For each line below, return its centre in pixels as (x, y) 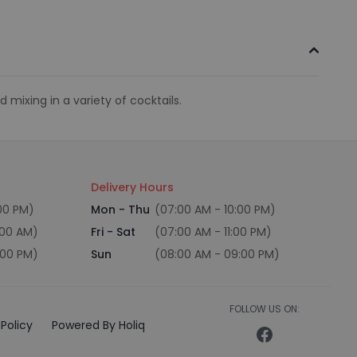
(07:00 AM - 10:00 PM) (215, 210)
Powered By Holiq (98, 325)
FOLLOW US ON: (265, 308)
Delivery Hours (132, 187)
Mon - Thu (120, 210)
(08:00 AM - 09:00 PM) (217, 254)
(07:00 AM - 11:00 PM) (213, 232)
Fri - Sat (113, 232)
